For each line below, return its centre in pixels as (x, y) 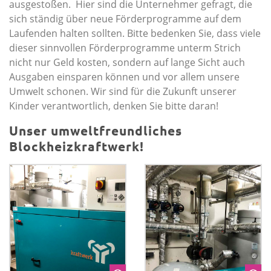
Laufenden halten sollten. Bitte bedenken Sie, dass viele (135, 34)
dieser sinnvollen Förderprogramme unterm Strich (125, 48)
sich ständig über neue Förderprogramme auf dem (125, 19)
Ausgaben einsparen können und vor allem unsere (124, 77)
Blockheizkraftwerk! (77, 146)
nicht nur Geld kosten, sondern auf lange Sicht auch (127, 63)
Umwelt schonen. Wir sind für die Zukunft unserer (123, 92)
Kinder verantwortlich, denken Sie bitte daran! (114, 106)
